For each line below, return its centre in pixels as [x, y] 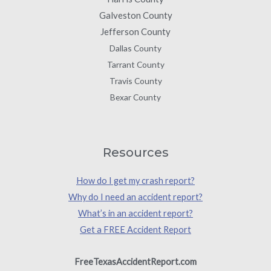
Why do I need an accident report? [135, 197]
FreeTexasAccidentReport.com [135, 261]
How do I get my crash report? [135, 181]
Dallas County [135, 48]
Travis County [135, 80]
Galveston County [135, 15]
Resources [135, 153]
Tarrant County [135, 64]
